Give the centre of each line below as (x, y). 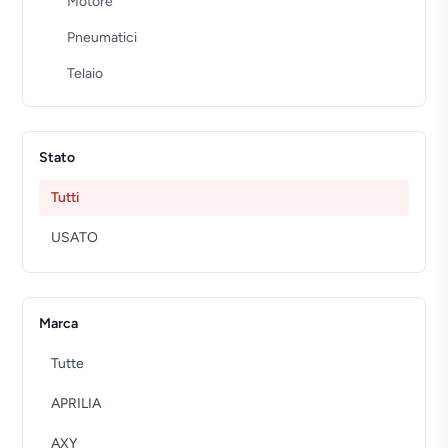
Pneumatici (102, 37)
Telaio (85, 73)
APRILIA (76, 403)
